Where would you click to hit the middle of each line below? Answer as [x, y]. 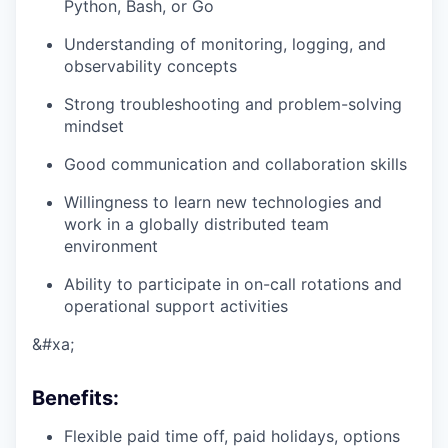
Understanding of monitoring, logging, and [225, 44]
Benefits [72, 398]
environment [111, 246]
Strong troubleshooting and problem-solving [233, 104]
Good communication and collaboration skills [235, 164]
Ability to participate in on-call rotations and [233, 284]
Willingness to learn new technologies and [223, 202]
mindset [94, 126]
